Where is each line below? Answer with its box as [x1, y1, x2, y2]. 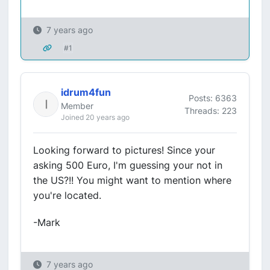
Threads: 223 [184, 105, 237, 116]
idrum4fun [61, 86, 111, 98]
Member [61, 101, 93, 111]
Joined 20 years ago [61, 113, 130, 122]
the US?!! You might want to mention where [33, 174, 231, 186]
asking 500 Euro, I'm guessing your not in [33, 159, 222, 171]
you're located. [33, 189, 101, 201]
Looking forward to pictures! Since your [33, 144, 215, 156]
